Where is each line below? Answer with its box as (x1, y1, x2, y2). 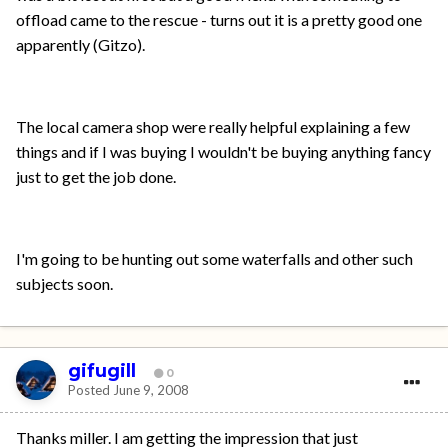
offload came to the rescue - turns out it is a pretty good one (16, 10, 422, 30)
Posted (68, 381, 113, 398)
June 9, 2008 (113, 381, 189, 398)
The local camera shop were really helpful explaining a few (16, 117, 410, 137)
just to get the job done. (16, 167, 176, 187)
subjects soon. (16, 274, 113, 294)
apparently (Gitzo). (16, 35, 145, 55)
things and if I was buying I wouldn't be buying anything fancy (16, 142, 431, 162)
